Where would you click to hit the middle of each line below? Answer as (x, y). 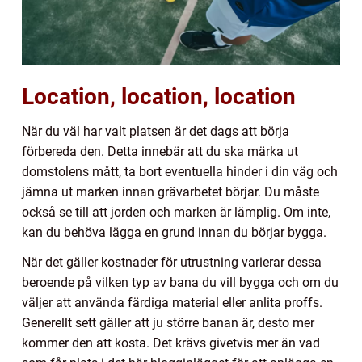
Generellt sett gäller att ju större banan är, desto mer (168, 323)
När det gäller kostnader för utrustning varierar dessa (172, 263)
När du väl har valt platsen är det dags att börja (156, 132)
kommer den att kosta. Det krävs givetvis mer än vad (171, 343)
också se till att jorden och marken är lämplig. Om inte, (176, 213)
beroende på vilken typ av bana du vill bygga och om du (180, 283)
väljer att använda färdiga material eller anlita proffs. (172, 303)
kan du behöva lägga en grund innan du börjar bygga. (174, 233)
